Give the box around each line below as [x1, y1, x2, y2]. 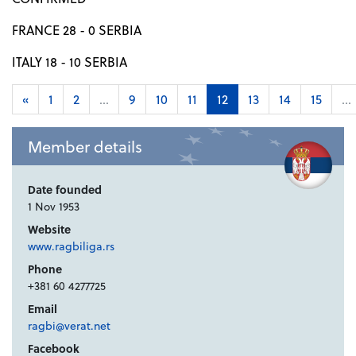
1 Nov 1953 [28, 198, 79, 215]
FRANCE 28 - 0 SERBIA [12, 21, 141, 40]
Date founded [28, 181, 102, 199]
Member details [28, 134, 142, 159]
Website [28, 221, 71, 238]
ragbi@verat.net [28, 317, 110, 335]
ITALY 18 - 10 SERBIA [12, 52, 127, 72]
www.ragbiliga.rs [28, 238, 114, 255]
